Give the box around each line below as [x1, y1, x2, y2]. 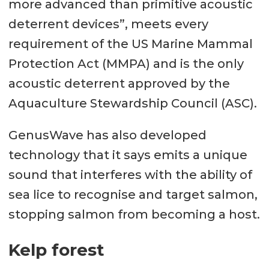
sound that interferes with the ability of [8, 167, 252, 182]
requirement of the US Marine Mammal [8, 36, 253, 51]
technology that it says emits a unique [8, 147, 247, 162]
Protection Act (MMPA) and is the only [8, 56, 244, 71]
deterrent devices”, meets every [8, 16, 208, 31]
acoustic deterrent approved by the [8, 76, 230, 91]
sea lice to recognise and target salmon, [8, 187, 258, 202]
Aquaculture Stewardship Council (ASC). [8, 95, 257, 110]
